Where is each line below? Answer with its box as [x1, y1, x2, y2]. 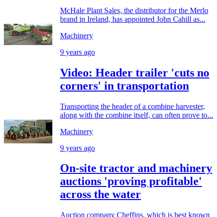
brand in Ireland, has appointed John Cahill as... [60, 15, 205, 23]
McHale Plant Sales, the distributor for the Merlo [60, 6, 208, 15]
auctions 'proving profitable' [60, 175, 202, 188]
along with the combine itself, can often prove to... [60, 110, 213, 119]
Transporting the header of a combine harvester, [60, 102, 205, 110]
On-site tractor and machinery [60, 162, 212, 175]
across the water [60, 188, 141, 201]
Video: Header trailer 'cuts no [60, 66, 209, 79]
